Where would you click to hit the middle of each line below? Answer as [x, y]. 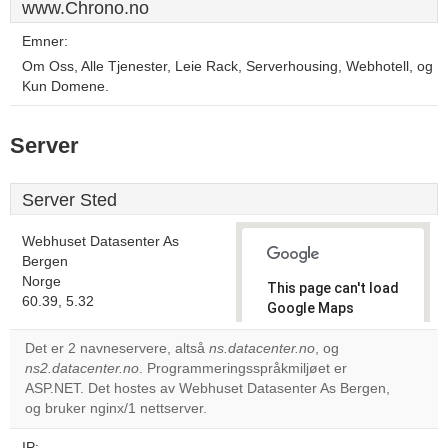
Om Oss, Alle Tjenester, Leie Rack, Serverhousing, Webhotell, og [227, 66]
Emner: [45, 41]
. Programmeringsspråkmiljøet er [243, 368]
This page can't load [333, 288]
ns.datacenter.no [262, 348]
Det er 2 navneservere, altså [117, 348]
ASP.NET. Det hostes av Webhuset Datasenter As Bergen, [207, 388]
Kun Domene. [65, 86]
